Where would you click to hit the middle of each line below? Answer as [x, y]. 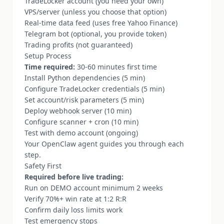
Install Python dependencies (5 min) [85, 78]
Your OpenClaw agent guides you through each [104, 144]
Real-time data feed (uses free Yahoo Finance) [101, 23]
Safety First [43, 166]
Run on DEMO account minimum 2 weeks [94, 188]
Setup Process [48, 56]
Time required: [50, 67]
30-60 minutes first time [116, 67]
